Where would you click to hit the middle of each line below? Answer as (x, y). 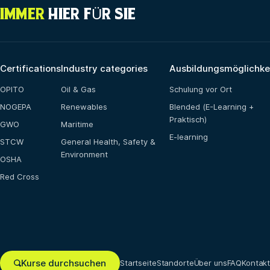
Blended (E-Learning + (212, 107)
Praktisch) (188, 119)
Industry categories (104, 68)
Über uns (210, 263)
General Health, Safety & (108, 142)
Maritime (77, 124)
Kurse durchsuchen (64, 263)
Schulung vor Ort (201, 89)
